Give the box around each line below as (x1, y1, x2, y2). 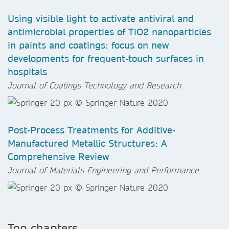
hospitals (8, 65, 47, 78)
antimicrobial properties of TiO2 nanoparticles (8, 26, 211, 38)
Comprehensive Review (8, 150, 109, 163)
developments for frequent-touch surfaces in (8, 52, 204, 64)
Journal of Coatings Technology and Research (8, 79, 181, 90)
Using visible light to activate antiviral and (8, 12, 194, 25)
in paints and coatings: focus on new (8, 39, 169, 51)
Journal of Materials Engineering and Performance (8, 164, 199, 175)
